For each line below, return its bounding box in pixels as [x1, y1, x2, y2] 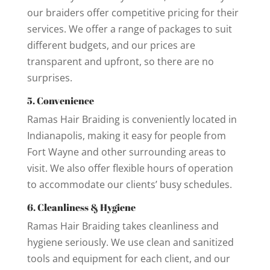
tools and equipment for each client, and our [27, 251, 230, 265]
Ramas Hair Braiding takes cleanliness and [27, 219, 219, 233]
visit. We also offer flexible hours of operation [27, 161, 233, 175]
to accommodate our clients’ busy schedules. [27, 177, 232, 191]
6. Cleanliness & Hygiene [27, 200, 136, 214]
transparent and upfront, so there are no [27, 54, 214, 68]
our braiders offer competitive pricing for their [27, 5, 239, 19]
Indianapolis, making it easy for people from [27, 128, 226, 142]
